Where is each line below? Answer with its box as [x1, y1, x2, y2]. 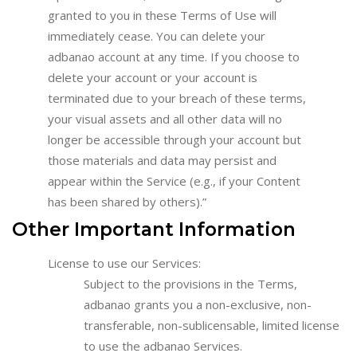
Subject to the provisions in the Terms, [84, 275, 297, 292]
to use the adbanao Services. [84, 337, 242, 354]
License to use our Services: [48, 254, 201, 271]
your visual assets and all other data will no [48, 111, 282, 127]
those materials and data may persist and [48, 152, 277, 169]
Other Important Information [12, 217, 296, 241]
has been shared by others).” [48, 194, 206, 210]
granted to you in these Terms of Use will [48, 7, 277, 24]
